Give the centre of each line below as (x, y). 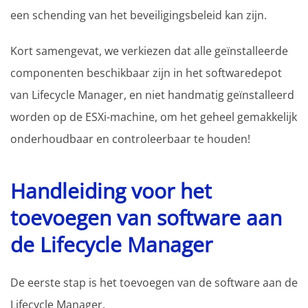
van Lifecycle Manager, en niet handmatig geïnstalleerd (152, 95)
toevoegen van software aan (146, 217)
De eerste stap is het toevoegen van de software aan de (154, 282)
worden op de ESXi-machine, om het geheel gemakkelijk (154, 117)
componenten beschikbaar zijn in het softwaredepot (146, 73)
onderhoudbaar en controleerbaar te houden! (130, 139)
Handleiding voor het (111, 190)
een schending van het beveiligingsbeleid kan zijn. (139, 15)
